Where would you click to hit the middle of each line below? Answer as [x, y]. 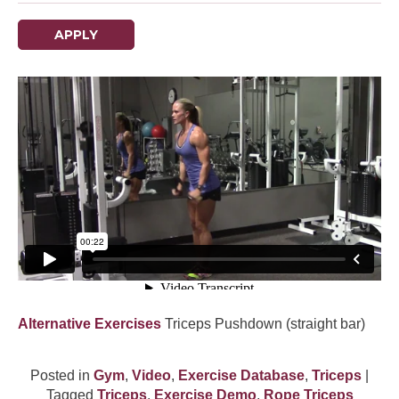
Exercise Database [241, 376]
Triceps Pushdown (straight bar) [265, 324]
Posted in [62, 376]
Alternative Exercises [91, 324]
